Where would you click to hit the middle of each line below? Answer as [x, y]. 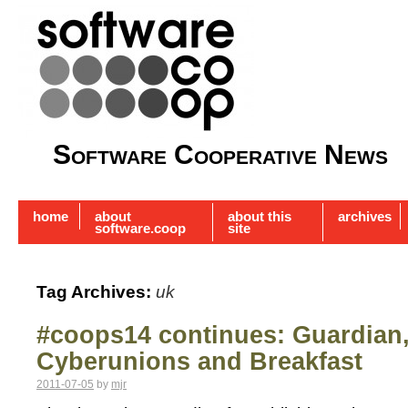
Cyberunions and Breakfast [199, 362]
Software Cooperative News [220, 154]
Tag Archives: [96, 292]
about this [260, 217]
